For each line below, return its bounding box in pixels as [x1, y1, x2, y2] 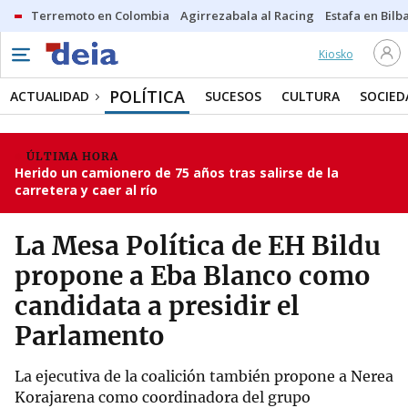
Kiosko [318, 46, 353, 62]
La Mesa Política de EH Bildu [15, 229, 381, 262]
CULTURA [281, 87, 340, 105]
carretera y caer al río [15, 181, 158, 199]
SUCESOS [205, 87, 261, 105]
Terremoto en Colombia [31, 7, 169, 24]
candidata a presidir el [15, 290, 300, 322]
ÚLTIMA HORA [26, 149, 118, 163]
